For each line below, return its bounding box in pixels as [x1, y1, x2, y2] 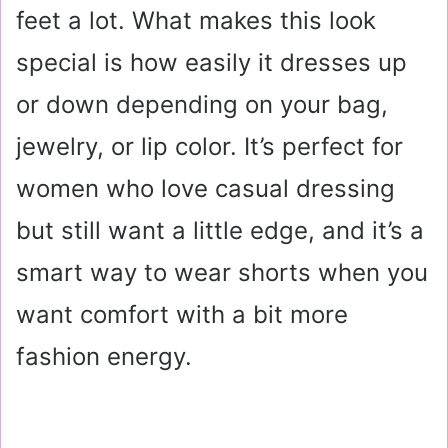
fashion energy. [16, 341, 192, 371]
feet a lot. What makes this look [16, 5, 376, 35]
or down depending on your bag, [16, 89, 388, 119]
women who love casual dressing [16, 173, 395, 203]
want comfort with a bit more [16, 299, 348, 329]
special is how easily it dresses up [16, 47, 407, 77]
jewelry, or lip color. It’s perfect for [16, 131, 403, 161]
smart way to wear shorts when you [16, 257, 428, 287]
